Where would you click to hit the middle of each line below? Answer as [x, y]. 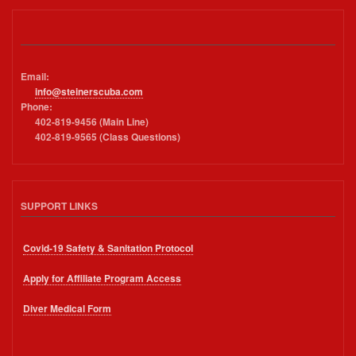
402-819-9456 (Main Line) [85, 122]
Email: [35, 76]
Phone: [37, 106]
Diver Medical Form [67, 309]
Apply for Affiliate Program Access [102, 279]
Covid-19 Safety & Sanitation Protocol [108, 249]
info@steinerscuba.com [89, 91]
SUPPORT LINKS [59, 207]
